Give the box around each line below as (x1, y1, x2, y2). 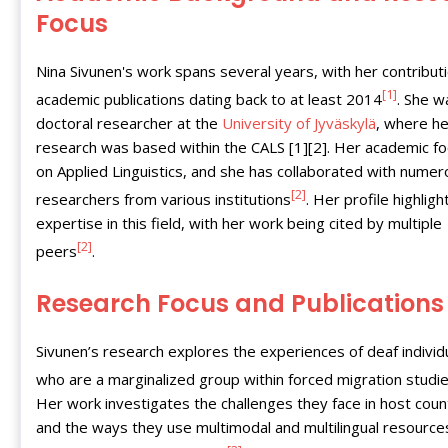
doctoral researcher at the (36, 112, 222, 133)
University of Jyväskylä (222, 112, 376, 133)
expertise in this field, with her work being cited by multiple (36, 212, 442, 233)
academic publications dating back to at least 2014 (36, 88, 382, 109)
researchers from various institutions (36, 188, 291, 209)
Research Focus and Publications (36, 286, 444, 320)
